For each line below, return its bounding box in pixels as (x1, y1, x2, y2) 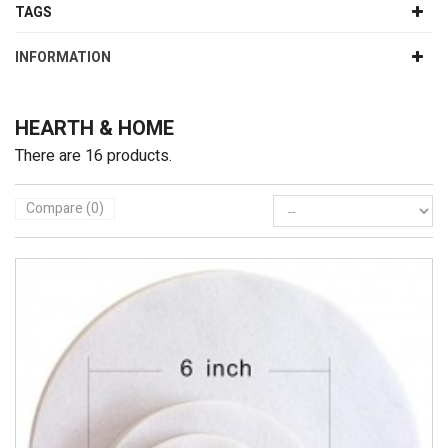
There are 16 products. (15, 144, 172, 169)
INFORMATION (15, 47, 111, 69)
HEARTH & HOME (15, 114, 179, 144)
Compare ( (26, 198, 91, 220)
